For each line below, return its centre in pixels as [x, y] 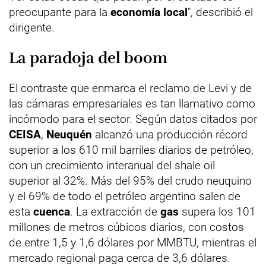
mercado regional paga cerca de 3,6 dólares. [120, 258]
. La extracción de [115, 212]
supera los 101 [217, 212]
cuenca [52, 212]
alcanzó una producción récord [171, 134]
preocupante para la [58, 12]
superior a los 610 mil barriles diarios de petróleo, [131, 150]
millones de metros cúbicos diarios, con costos [126, 227]
